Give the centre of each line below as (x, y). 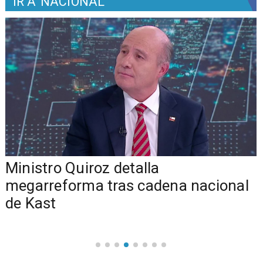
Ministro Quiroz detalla (82, 168)
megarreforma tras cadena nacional (127, 185)
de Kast (31, 203)
